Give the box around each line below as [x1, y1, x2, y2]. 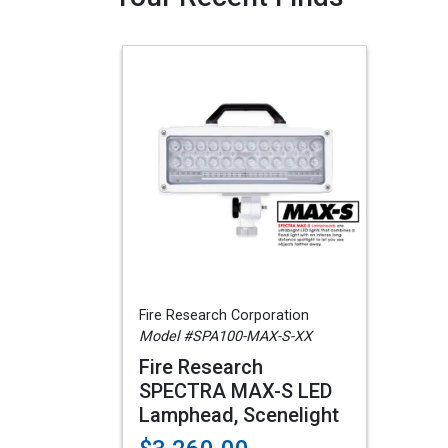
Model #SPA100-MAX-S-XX [139, 328, 312, 345]
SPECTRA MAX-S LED [139, 379, 332, 403]
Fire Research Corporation [139, 307, 309, 324]
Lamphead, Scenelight [139, 403, 339, 427]
